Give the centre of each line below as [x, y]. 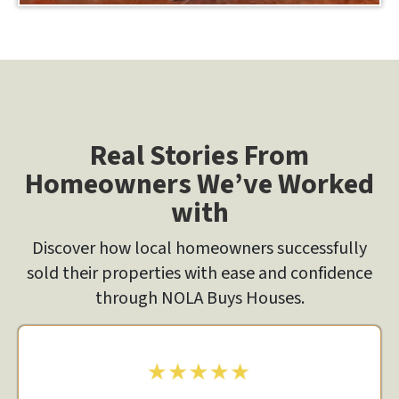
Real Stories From [199, 155]
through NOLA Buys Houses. [199, 298]
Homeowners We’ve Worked [199, 184]
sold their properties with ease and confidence [199, 273]
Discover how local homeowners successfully [199, 248]
